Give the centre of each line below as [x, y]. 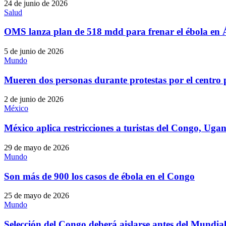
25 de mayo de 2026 [37, 196]
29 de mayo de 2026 [37, 147]
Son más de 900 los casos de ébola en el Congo [99, 176]
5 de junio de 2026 [34, 51]
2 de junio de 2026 [34, 99]
